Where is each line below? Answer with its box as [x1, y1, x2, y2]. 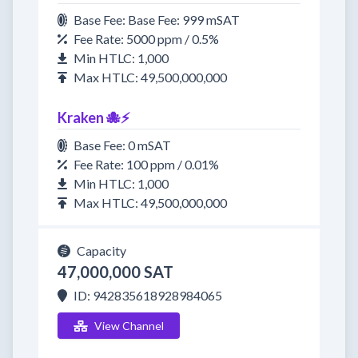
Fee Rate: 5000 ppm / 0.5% [74, 31, 219, 46]
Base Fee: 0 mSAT [74, 137, 171, 153]
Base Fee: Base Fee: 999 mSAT [74, 12, 240, 27]
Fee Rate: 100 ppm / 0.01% [74, 157, 219, 172]
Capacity [77, 243, 126, 258]
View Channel [93, 319, 164, 332]
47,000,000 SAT [58, 262, 173, 281]
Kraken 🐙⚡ [58, 109, 130, 126]
